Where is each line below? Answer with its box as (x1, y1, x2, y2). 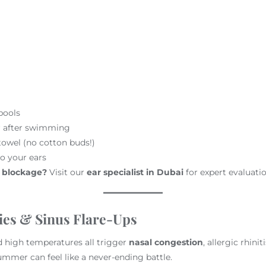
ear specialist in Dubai (87, 166, 184, 178)
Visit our (47, 166, 87, 178)
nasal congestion (128, 236, 203, 248)
